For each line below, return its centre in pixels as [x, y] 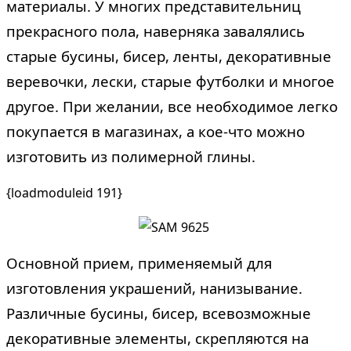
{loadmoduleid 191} [64, 192]
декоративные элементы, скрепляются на [157, 338]
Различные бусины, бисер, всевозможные [159, 313]
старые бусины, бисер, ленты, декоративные [169, 56]
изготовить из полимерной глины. [131, 156]
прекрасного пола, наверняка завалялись [156, 31]
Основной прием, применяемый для [139, 262]
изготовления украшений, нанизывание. [154, 288]
